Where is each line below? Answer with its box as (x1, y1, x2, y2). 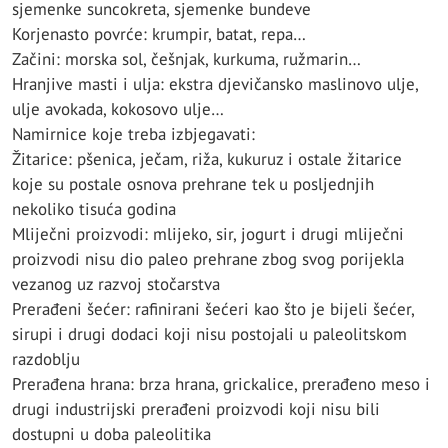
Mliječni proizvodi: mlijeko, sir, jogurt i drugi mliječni (12, 223, 404, 246)
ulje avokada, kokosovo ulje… (12, 98, 224, 121)
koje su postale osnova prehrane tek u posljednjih (12, 173, 374, 196)
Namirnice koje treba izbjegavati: (12, 123, 255, 146)
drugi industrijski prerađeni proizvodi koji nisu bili (12, 398, 380, 421)
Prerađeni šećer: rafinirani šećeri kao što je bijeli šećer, (12, 298, 414, 321)
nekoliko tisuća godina (12, 198, 176, 221)
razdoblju (12, 348, 80, 371)
